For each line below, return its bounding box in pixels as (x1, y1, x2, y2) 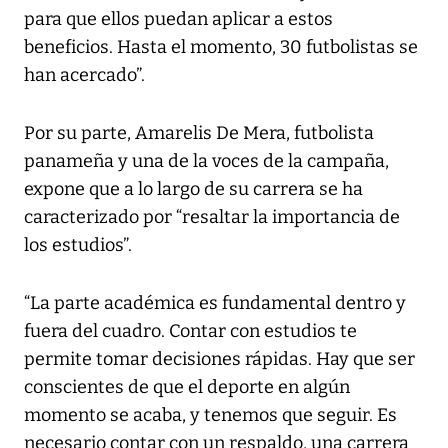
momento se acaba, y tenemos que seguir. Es (24, 403, 397, 426)
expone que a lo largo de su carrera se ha (24, 177, 363, 200)
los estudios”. (24, 233, 132, 256)
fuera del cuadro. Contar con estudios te (24, 319, 357, 342)
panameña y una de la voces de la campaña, (24, 149, 389, 172)
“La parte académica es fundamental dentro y (24, 291, 406, 314)
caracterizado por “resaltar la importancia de (24, 205, 400, 228)
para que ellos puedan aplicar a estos (24, 7, 333, 30)
